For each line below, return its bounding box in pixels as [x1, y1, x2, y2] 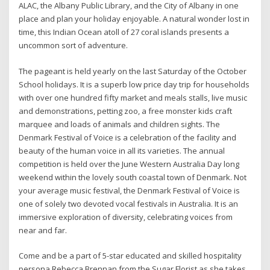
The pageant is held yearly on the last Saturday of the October [19, 65, 247, 77]
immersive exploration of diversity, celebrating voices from [19, 211, 233, 222]
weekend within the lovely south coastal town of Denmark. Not [19, 171, 247, 183]
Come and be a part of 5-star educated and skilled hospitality [19, 250, 242, 262]
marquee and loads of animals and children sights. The [19, 118, 221, 130]
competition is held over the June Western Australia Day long [19, 158, 240, 169]
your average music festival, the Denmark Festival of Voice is [19, 184, 240, 196]
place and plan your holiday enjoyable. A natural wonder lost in [19, 13, 250, 25]
